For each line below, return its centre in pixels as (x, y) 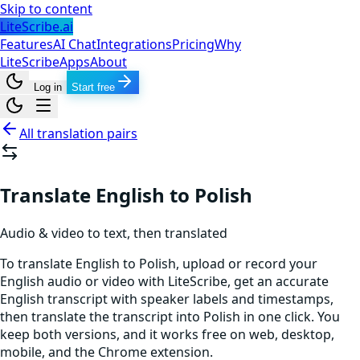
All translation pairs (78, 133)
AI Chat (75, 44)
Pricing (193, 44)
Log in (48, 87)
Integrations (134, 44)
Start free (93, 87)
